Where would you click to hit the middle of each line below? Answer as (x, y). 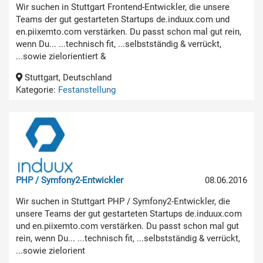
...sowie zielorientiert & (61, 56)
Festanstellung (87, 90)
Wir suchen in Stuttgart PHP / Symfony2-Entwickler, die (123, 201)
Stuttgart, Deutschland (67, 77)
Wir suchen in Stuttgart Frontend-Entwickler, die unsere (123, 7)
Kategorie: (37, 90)
